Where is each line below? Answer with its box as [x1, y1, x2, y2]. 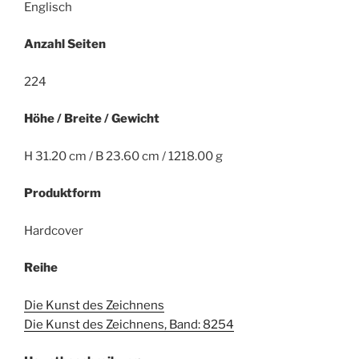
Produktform [24, 186, 101, 201]
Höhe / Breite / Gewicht [24, 111, 159, 127]
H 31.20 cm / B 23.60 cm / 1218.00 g [24, 148, 223, 163]
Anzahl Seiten [24, 37, 106, 52]
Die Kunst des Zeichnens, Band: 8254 [24, 317, 234, 332]
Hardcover [24, 223, 83, 238]
